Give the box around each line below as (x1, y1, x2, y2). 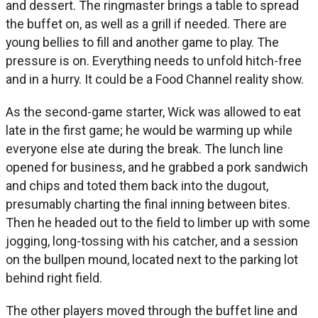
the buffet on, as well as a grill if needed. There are (6, 16, 287, 32)
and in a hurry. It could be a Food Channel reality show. (6, 72, 304, 87)
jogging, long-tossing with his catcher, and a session (6, 234, 298, 249)
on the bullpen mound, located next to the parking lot (6, 252, 298, 268)
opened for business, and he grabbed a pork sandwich (6, 160, 308, 175)
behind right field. (6, 270, 102, 286)
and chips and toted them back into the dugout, (6, 178, 268, 194)
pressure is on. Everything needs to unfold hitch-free (6, 53, 302, 69)
